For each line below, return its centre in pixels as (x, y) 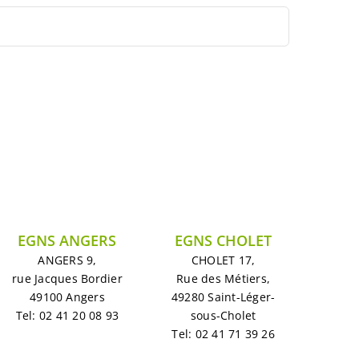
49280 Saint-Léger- (223, 297)
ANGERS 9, (67, 260)
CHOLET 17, (223, 260)
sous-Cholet (223, 315)
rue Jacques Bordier (67, 278)
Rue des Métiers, (224, 278)
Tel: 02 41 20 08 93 (67, 315)
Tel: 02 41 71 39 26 (223, 334)
